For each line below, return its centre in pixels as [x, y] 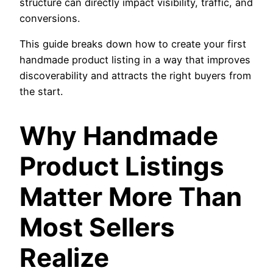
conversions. [50, 18]
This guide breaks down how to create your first [133, 44]
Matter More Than [131, 196]
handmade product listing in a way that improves [135, 60]
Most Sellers [97, 227]
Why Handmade [119, 135]
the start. [41, 92]
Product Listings [122, 166]
